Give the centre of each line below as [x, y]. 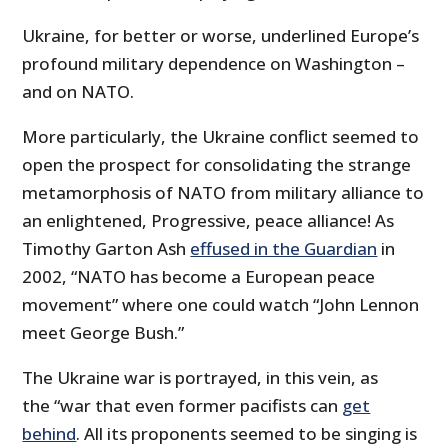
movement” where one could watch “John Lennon [221, 305]
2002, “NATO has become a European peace [199, 277]
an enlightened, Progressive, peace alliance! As [208, 221]
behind [49, 434]
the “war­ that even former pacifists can [182, 406]
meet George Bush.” [103, 333]
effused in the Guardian [284, 249]
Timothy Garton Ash [106, 249]
